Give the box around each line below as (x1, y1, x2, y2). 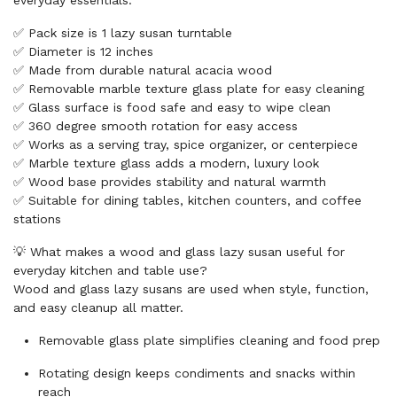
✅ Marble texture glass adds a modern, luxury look (13, 156, 319, 170)
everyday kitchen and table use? (13, 263, 207, 277)
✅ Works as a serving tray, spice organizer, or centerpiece (13, 137, 358, 152)
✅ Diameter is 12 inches (13, 44, 153, 58)
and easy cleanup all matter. (13, 300, 183, 315)
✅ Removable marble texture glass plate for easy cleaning (13, 82, 364, 96)
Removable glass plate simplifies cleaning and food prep (38, 333, 380, 347)
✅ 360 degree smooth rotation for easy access (13, 119, 298, 133)
